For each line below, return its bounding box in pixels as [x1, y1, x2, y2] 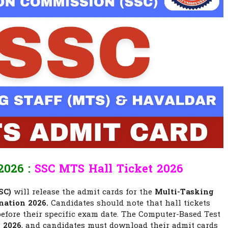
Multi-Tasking [155, 186, 214, 198]
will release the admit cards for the [11, 186, 155, 198]
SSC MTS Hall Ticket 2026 [35, 161, 183, 178]
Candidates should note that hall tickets [48, 197, 210, 209]
